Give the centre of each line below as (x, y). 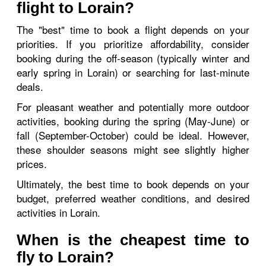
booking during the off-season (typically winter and (133, 58)
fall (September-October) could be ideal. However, (133, 135)
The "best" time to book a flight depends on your (133, 29)
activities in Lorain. (59, 212)
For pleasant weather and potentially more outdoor (133, 107)
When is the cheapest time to (133, 240)
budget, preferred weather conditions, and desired (133, 198)
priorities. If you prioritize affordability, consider (133, 44)
